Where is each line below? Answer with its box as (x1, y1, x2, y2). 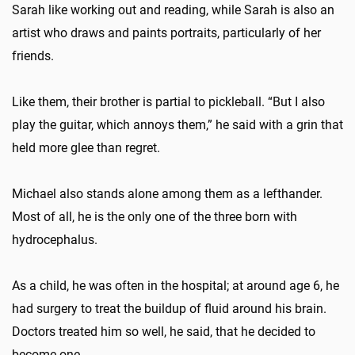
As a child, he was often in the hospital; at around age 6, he (12, 277, 339, 293)
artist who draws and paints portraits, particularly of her (12, 25, 321, 40)
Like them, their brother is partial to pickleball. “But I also (12, 94, 325, 109)
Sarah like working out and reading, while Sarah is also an (12, 2, 334, 17)
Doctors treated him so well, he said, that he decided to (12, 323, 315, 339)
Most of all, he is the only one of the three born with (12, 208, 297, 224)
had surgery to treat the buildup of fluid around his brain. (12, 300, 326, 316)
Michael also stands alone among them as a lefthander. (12, 185, 323, 201)
